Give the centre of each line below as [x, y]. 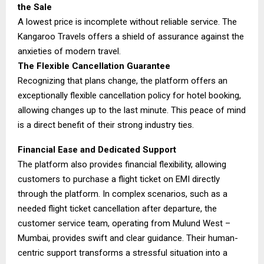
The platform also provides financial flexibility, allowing [122, 164]
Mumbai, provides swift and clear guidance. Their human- [128, 238]
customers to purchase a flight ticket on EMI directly [119, 179]
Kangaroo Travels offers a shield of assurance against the [131, 36]
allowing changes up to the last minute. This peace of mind [132, 110]
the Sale [35, 7]
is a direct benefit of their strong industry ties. [106, 125]
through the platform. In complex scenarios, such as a [123, 194]
